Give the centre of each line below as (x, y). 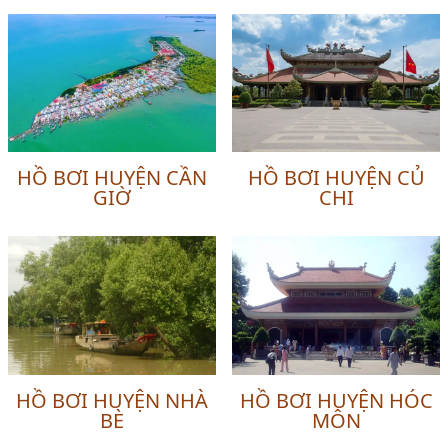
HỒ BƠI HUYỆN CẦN (112, 178)
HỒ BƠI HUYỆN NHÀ (112, 401)
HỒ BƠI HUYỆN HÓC (336, 401)
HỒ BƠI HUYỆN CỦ (336, 178)
